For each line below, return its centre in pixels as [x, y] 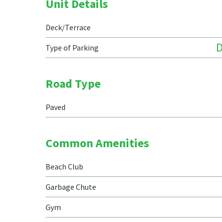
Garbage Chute [71, 187]
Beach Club [64, 166]
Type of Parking [72, 48]
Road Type [73, 83]
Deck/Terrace [68, 27]
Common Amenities [97, 143]
